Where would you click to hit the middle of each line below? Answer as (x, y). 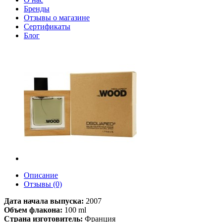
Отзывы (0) (43, 184)
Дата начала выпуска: (44, 201)
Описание (41, 175)
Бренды (37, 9)
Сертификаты (47, 27)
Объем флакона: (33, 210)
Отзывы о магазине (57, 18)
